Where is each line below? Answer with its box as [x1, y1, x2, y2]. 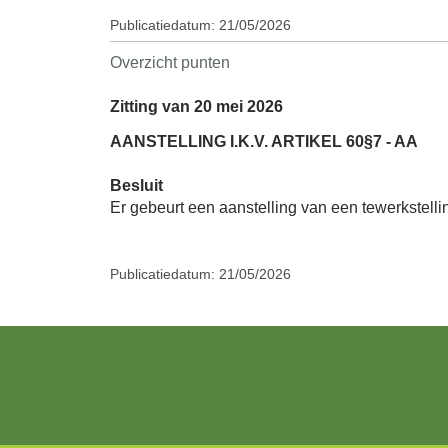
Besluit [110, 176, 163, 194]
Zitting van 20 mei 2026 [110, 97, 283, 115]
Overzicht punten [110, 53, 230, 71]
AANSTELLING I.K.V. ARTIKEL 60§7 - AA [110, 132, 418, 150]
